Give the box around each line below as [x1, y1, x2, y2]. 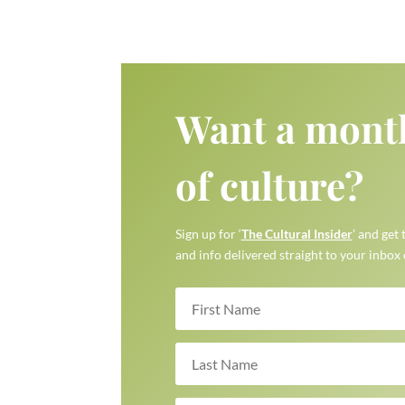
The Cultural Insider [240, 226, 353, 242]
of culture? [174, 160, 363, 212]
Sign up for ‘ [174, 226, 241, 242]
